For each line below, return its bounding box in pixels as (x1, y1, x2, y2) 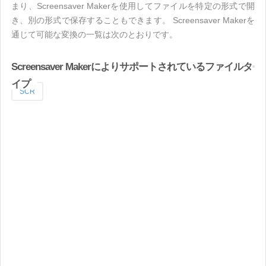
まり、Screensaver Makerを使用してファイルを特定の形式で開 (11, 1, 255, 11)
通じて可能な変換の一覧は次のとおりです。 (11, 30, 178, 39)
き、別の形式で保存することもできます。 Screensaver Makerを (11, 15, 255, 25)
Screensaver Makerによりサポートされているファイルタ (11, 61, 252, 72)
